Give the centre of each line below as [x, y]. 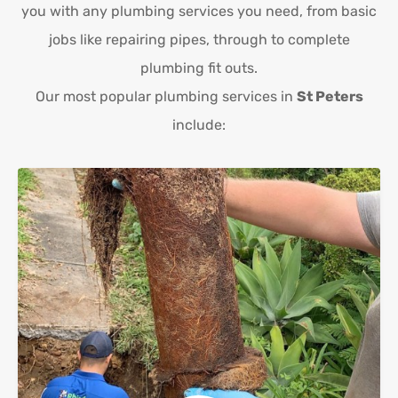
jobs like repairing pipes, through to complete [199, 40]
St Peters [330, 97]
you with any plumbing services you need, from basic [199, 12]
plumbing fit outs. [199, 68]
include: [199, 125]
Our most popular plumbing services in [166, 97]
